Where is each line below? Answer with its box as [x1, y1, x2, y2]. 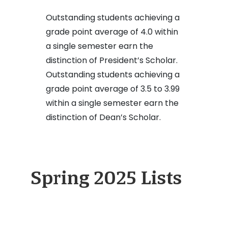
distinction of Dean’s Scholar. [45, 111, 161, 124]
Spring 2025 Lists [30, 165, 182, 190]
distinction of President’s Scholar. [45, 54, 178, 67]
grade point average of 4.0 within [45, 26, 178, 38]
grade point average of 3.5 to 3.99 [45, 83, 180, 95]
